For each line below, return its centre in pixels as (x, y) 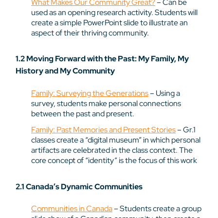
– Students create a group (157, 209)
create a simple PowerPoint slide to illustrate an (109, 22)
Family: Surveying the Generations (90, 93)
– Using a (164, 93)
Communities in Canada (72, 209)
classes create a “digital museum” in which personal (116, 140)
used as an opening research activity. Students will (114, 12)
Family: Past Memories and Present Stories (103, 130)
